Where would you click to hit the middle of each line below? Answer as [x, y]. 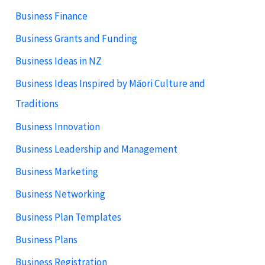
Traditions [37, 104]
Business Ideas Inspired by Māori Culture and [111, 84]
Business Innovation [58, 126]
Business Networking [61, 194]
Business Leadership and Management [97, 149]
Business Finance [52, 16]
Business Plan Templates [69, 217]
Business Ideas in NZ [59, 61]
